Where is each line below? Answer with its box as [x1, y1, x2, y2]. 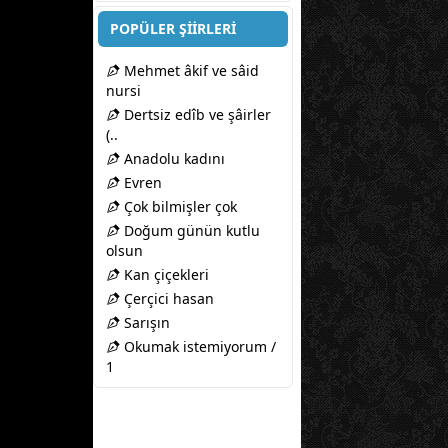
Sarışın [120, 313, 170, 333]
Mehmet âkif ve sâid [120, 61, 259, 81]
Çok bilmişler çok [120, 197, 237, 217]
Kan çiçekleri [120, 265, 209, 285]
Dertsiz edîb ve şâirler [120, 105, 271, 125]
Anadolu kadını [120, 149, 225, 169]
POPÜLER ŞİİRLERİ [110, 19, 236, 39]
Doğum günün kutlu [120, 221, 260, 241]
